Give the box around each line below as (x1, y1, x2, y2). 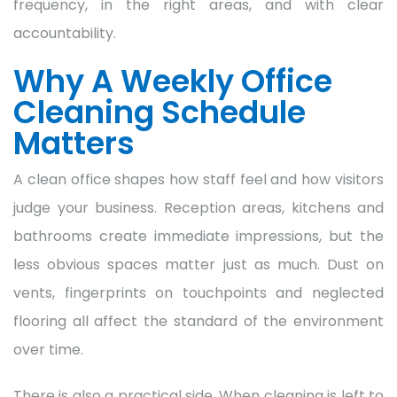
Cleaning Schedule (13, 90, 306, 134)
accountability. (13, 22, 116, 43)
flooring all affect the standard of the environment (13, 310, 384, 331)
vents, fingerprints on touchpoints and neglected (13, 282, 384, 303)
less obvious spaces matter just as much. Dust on (13, 253, 384, 275)
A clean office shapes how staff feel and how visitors (13, 168, 384, 190)
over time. (13, 339, 83, 360)
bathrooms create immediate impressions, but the (13, 225, 384, 246)
